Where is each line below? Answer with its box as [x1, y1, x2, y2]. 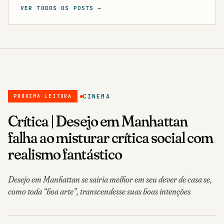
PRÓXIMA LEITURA [13, 82, 72, 89]
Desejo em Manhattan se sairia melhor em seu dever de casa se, [8, 163, 212, 174]
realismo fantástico [8, 134, 122, 154]
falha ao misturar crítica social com [8, 117, 213, 137]
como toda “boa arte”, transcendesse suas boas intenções [8, 175, 190, 186]
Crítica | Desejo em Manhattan [8, 101, 188, 121]
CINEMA [83, 82, 110, 90]
